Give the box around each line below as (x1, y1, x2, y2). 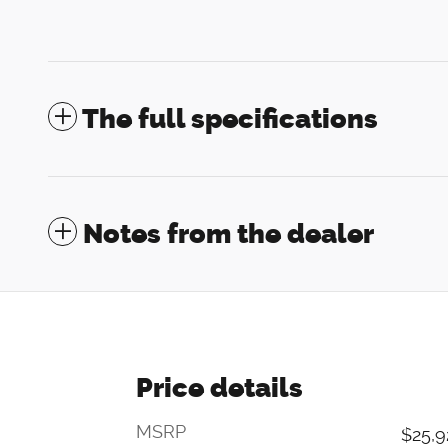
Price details (136, 372, 303, 405)
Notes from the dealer (83, 218, 374, 251)
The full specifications (82, 103, 378, 136)
